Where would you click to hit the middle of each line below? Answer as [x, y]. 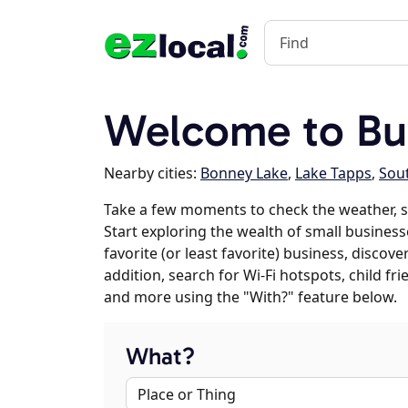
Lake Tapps [333, 173]
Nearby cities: [152, 173]
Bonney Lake [244, 173]
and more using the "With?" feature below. [250, 297]
